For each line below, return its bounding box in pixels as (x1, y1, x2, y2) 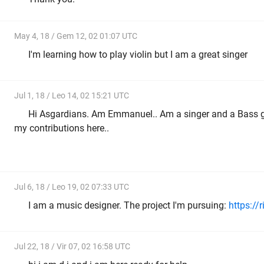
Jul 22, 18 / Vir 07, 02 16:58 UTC (14, 242, 130, 252)
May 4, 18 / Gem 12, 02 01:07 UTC (14, 31, 137, 41)
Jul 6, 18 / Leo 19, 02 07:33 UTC (14, 182, 129, 192)
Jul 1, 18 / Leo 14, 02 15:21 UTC (14, 91, 129, 101)
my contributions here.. (14, 122, 109, 134)
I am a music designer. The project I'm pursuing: (28, 199, 229, 211)
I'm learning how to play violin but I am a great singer (28, 48, 247, 60)
